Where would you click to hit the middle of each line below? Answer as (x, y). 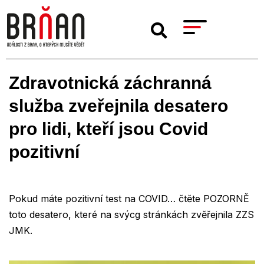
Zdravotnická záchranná (110, 83)
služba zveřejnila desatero (118, 106)
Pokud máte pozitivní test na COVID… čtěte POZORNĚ (129, 199)
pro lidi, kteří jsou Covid (108, 129)
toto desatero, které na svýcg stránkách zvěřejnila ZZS (131, 215)
